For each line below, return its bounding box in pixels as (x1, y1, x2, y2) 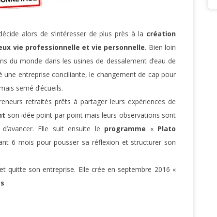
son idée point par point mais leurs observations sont (5, 110, 176, 120)
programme (104, 124, 146, 134)
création (146, 29, 176, 39)
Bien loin (148, 43, 176, 52)
